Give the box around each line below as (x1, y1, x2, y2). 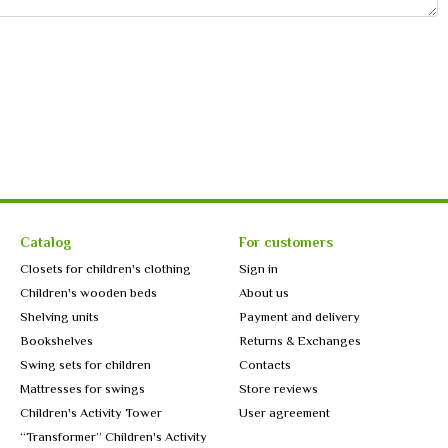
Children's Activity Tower (20, 405, 162, 420)
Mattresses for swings (20, 381, 145, 396)
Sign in (239, 261, 278, 276)
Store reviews (239, 381, 318, 396)
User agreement (239, 405, 330, 420)
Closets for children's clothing (20, 261, 191, 276)
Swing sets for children (20, 357, 151, 372)
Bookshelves (20, 333, 93, 348)
